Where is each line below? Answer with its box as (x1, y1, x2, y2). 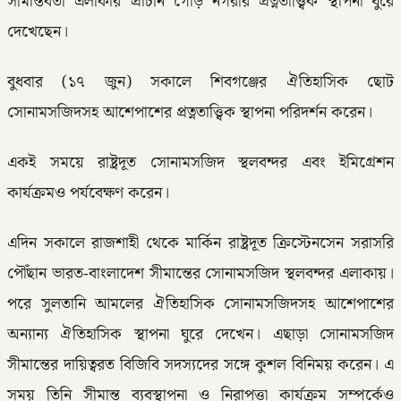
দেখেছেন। (7, 19, 68, 45)
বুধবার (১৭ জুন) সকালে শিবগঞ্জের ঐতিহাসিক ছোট (7, 69, 394, 95)
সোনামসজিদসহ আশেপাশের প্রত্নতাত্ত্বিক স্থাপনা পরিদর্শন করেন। (7, 99, 372, 125)
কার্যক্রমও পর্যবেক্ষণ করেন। (7, 180, 169, 206)
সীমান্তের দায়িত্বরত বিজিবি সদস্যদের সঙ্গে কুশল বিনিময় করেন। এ (7, 353, 394, 378)
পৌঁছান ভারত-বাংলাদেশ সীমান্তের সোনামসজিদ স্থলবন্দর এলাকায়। (7, 261, 394, 286)
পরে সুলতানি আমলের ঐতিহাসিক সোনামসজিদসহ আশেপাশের (7, 292, 394, 317)
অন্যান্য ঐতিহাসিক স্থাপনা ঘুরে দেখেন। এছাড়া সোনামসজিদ (7, 322, 394, 347)
